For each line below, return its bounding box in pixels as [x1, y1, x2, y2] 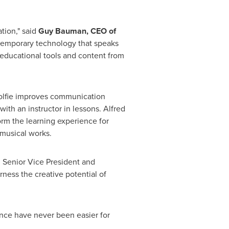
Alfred [103, 103, 125, 114]
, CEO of [86, 25, 116, 37]
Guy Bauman [38, 25, 86, 37]
